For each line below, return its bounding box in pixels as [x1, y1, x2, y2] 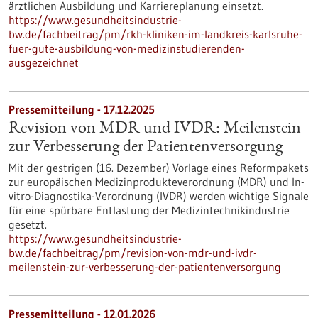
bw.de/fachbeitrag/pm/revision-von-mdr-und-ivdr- [9, 246, 257, 260]
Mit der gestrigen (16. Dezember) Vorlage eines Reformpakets [9, 160, 309, 175]
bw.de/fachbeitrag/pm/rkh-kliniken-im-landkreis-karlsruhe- [9, 27, 302, 41]
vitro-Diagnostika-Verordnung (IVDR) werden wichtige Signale [9, 189, 309, 203]
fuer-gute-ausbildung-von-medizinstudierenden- [9, 41, 245, 55]
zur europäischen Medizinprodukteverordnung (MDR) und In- [9, 175, 305, 189]
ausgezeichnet [9, 55, 79, 70]
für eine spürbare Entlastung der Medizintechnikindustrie [9, 203, 290, 217]
